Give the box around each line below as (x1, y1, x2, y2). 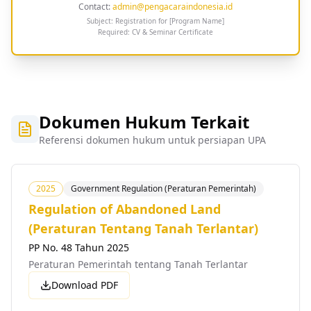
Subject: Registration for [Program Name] (87, 16, 224, 26)
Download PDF (51, 278, 118, 292)
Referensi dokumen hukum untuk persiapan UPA (39, 133, 266, 146)
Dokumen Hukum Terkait (39, 110, 249, 133)
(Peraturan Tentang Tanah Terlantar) (28, 220, 258, 237)
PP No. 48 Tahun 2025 (28, 241, 129, 254)
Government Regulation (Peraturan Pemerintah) (71, 183, 256, 194)
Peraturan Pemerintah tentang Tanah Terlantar (28, 258, 248, 271)
